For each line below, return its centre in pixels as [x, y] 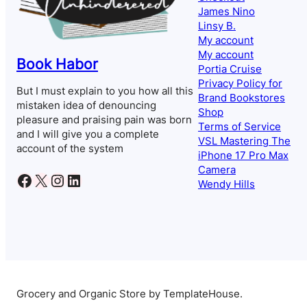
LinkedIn [70, 180]
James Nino [226, 12]
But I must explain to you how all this [105, 91]
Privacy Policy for [240, 84]
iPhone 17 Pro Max [243, 156]
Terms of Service [240, 127]
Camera [217, 170]
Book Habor [57, 64]
